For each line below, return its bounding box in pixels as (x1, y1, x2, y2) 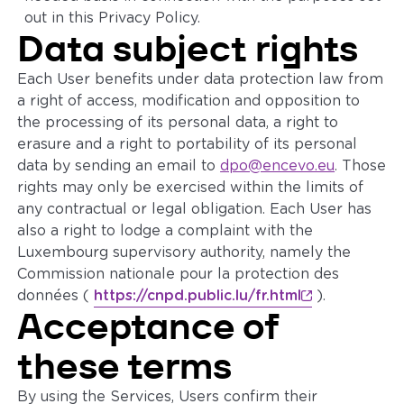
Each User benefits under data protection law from (17, 72, 384, 87)
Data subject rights (17, 25, 359, 72)
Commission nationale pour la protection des (17, 267, 340, 281)
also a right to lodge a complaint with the (17, 224, 314, 238)
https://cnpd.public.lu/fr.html (94, 289, 302, 303)
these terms (17, 343, 233, 390)
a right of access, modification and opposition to (17, 94, 361, 108)
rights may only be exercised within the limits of (17, 180, 364, 195)
